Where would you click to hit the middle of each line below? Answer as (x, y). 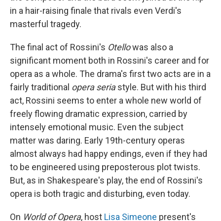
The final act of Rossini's (59, 47)
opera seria (93, 87)
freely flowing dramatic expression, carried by (99, 113)
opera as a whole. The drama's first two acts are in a (110, 74)
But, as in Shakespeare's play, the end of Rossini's (106, 180)
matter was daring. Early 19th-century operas (97, 140)
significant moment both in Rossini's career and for (110, 60)
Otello (119, 47)
